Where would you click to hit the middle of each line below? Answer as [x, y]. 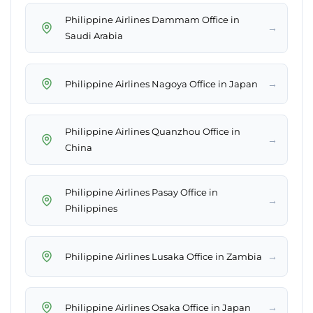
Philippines [91, 209]
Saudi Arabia [94, 36]
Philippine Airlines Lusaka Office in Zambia [163, 256]
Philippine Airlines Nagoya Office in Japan [161, 83]
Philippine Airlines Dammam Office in [152, 20]
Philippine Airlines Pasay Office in [141, 192]
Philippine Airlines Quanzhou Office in [153, 132]
